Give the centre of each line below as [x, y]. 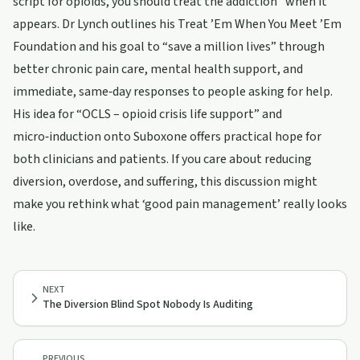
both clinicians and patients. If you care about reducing [162, 159]
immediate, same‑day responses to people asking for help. [173, 92]
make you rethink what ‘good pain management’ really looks [180, 204]
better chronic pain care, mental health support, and [158, 69]
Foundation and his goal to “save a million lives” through [169, 47]
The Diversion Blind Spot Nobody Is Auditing [148, 305]
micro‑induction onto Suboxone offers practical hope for [167, 137]
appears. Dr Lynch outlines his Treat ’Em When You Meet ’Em [177, 24]
